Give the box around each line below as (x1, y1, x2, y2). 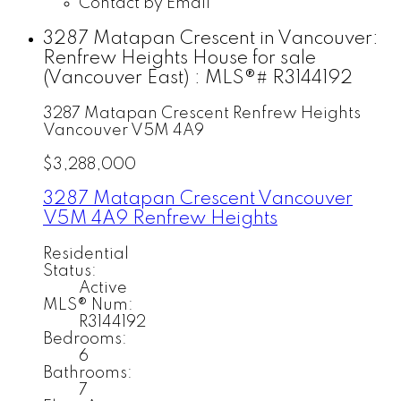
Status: (43, 262, 97, 279)
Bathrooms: (43, 364, 132, 381)
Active (79, 279, 127, 296)
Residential (43, 245, 129, 262)
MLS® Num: (43, 296, 133, 313)
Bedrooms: (43, 330, 127, 347)
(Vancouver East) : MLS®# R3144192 (43, 68, 353, 88)
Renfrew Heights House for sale (43, 48, 316, 68)
